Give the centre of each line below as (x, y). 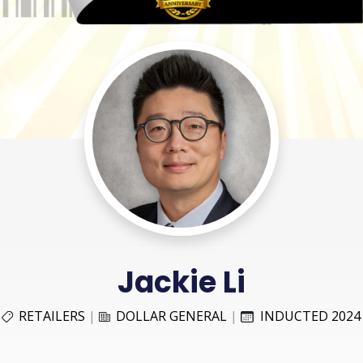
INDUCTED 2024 (311, 316)
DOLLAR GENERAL (172, 316)
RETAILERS (52, 316)
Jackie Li (181, 282)
